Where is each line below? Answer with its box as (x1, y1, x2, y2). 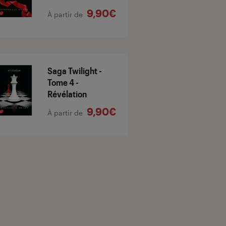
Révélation (47, 88, 87, 100)
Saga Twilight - (47, 65, 102, 77)
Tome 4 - (47, 77, 79, 88)
